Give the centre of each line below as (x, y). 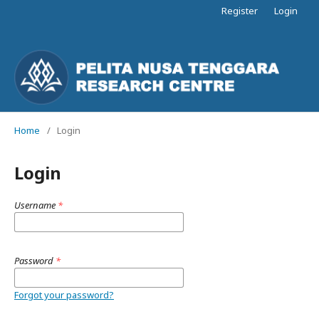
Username (36, 205)
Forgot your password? (64, 294)
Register (240, 11)
